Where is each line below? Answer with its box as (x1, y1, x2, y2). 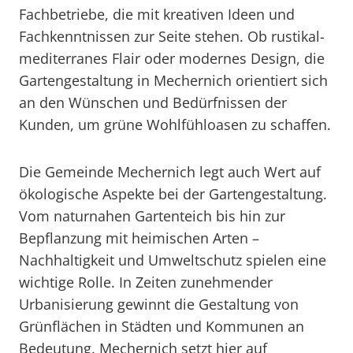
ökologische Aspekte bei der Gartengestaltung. (19, 184, 327, 203)
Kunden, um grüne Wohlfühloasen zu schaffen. (19, 115, 331, 134)
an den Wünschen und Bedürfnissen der (19, 93, 287, 112)
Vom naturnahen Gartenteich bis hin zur (19, 206, 285, 225)
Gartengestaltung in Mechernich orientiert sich (19, 71, 328, 90)
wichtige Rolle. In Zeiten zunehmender (19, 273, 273, 292)
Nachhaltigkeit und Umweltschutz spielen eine (19, 251, 326, 269)
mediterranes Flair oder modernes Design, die (19, 49, 325, 68)
